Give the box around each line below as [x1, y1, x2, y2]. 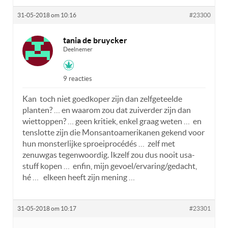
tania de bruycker [63, 36, 127, 45]
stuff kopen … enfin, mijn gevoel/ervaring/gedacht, [22, 161, 197, 171]
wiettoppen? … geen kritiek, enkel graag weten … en [22, 117, 202, 126]
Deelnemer [63, 46, 93, 53]
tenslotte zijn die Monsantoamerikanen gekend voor [22, 128, 205, 137]
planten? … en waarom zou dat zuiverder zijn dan [22, 105, 191, 115]
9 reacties [63, 75, 92, 83]
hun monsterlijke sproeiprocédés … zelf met [22, 139, 175, 149]
